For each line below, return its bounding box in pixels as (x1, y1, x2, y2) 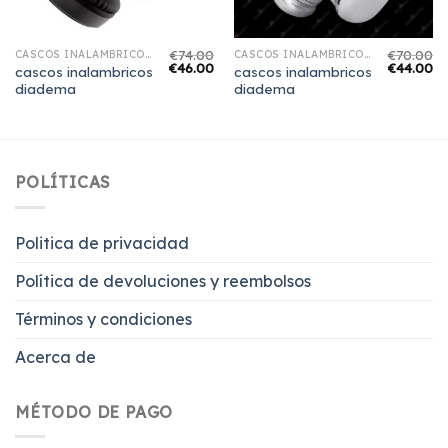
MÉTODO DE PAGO (15, 401, 174, 422)
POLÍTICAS (15, 172, 112, 193)
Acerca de (15, 346, 96, 367)
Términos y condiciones (15, 308, 192, 329)
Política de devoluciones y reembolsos (15, 270, 311, 291)
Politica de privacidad (15, 232, 189, 253)
